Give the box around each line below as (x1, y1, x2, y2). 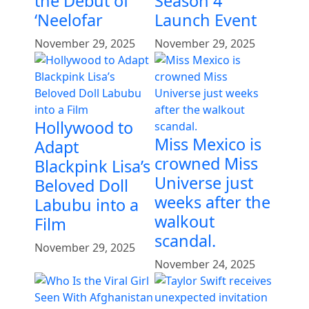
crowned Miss (154, 152, 258, 175)
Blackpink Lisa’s (34, 154, 150, 177)
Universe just (154, 171, 253, 194)
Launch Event (154, 8, 257, 31)
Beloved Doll (34, 174, 128, 197)
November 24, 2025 (154, 256, 255, 272)
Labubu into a (34, 193, 139, 216)
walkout (154, 210, 215, 232)
